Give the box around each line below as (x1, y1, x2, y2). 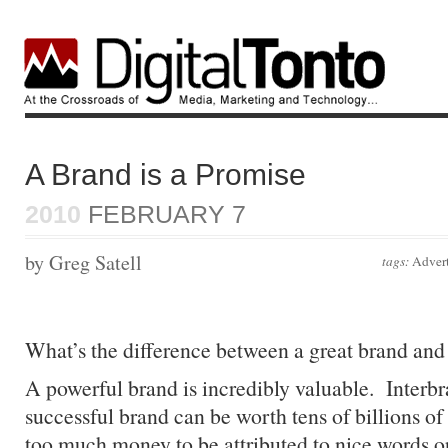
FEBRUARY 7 (81, 200, 246, 228)
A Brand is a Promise (25, 157, 306, 191)
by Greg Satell (25, 249, 142, 276)
